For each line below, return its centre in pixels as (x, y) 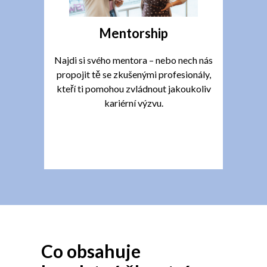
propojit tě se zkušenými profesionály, (133, 74)
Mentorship (133, 33)
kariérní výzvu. (133, 103)
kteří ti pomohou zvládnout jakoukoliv (133, 88)
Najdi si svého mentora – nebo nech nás (133, 60)
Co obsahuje (91, 251)
